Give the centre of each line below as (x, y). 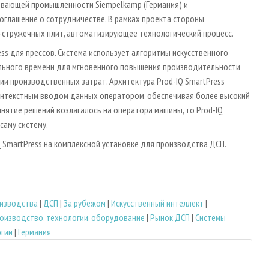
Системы (210, 217)
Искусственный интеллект (157, 203)
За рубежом (85, 203)
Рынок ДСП (170, 217)
